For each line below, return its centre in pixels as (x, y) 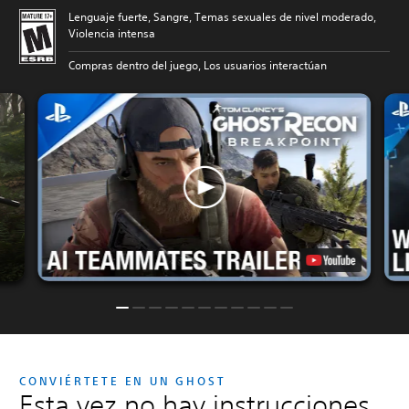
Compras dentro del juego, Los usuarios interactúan (198, 66)
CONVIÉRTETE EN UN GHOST (123, 380)
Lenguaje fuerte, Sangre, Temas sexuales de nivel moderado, (222, 17)
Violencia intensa (112, 34)
